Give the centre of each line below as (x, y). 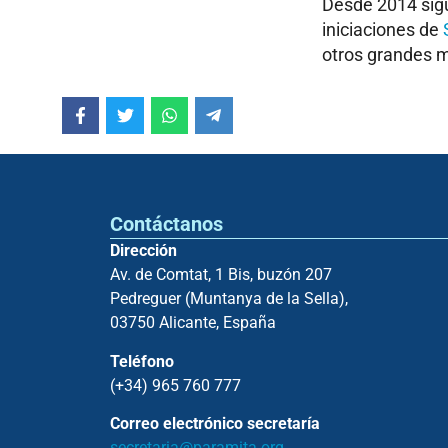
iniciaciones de (382, 30)
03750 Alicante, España (193, 323)
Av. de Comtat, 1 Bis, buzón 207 (221, 275)
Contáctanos (166, 224)
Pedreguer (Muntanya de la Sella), (229, 299)
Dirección (143, 251)
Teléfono (142, 361)
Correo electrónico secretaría (215, 424)
